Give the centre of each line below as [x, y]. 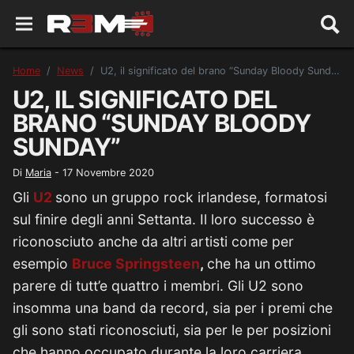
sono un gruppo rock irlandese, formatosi [191, 197]
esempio [42, 264]
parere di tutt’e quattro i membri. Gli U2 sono [158, 286]
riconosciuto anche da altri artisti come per [153, 241]
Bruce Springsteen [136, 264]
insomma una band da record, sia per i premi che [173, 308]
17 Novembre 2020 [108, 173]
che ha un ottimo [262, 264]
